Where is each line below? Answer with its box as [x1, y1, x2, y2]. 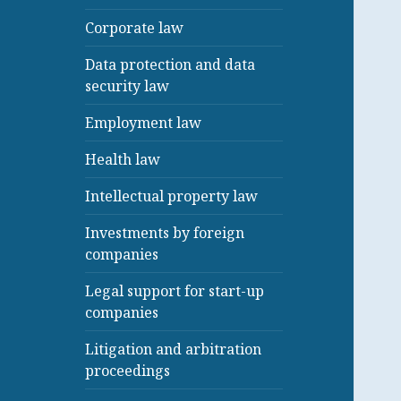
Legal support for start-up [85, 280, 265, 301]
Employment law [85, 112, 202, 132]
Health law [85, 149, 161, 169]
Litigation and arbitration [85, 338, 262, 359]
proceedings [85, 360, 171, 380]
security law [85, 75, 170, 96]
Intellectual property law [85, 185, 259, 206]
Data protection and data [85, 54, 256, 74]
